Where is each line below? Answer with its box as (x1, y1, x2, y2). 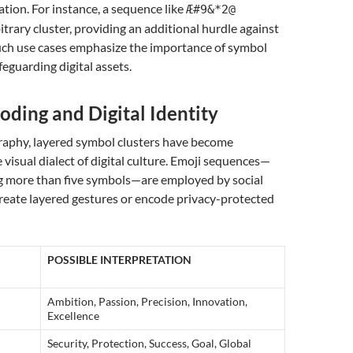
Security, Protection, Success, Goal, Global (47, 336, 251, 350)
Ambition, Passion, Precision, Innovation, (47, 295, 247, 308)
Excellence (47, 309, 99, 322)
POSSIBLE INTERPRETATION (47, 253, 191, 266)
